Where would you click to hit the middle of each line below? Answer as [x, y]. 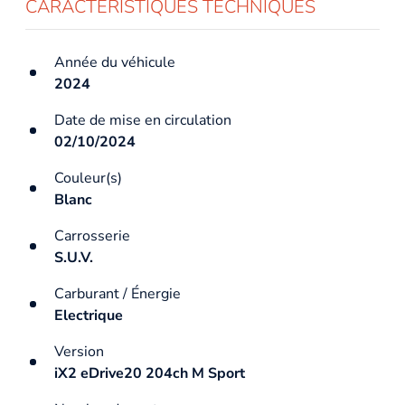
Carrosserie [92, 235]
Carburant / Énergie [118, 293]
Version [79, 351]
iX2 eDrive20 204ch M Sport [150, 373]
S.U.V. [74, 257]
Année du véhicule [115, 62]
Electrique [89, 315]
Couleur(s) [88, 178]
